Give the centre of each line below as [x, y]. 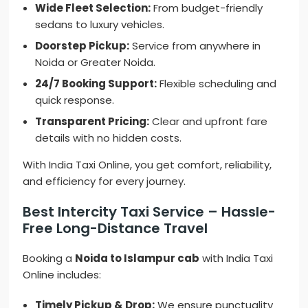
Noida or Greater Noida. [96, 63]
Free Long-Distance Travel [115, 229]
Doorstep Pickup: [82, 46]
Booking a [49, 258]
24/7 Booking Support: [96, 84]
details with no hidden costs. [109, 138]
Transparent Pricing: [92, 122]
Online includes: [62, 275]
